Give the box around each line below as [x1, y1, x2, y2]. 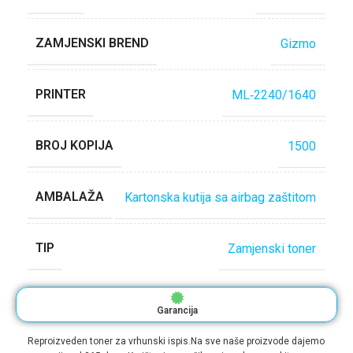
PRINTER [35, 87, 86, 102]
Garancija [156, 305, 198, 316]
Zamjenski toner [228, 240, 316, 256]
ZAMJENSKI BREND [35, 35, 149, 50]
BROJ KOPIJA [35, 138, 113, 153]
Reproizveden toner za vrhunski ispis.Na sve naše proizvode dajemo [28, 336, 325, 347]
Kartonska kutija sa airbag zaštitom [124, 189, 316, 205]
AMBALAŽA [35, 189, 104, 204]
